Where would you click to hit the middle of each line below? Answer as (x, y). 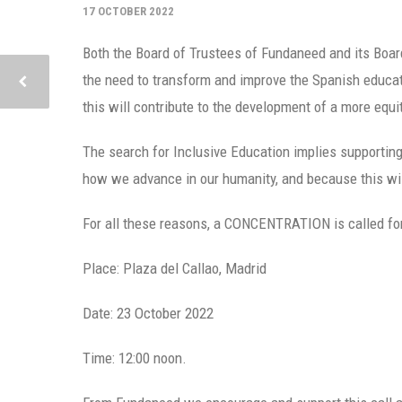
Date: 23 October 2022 (148, 314)
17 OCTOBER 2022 (128, 12)
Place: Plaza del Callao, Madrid (175, 269)
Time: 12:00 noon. (135, 358)
